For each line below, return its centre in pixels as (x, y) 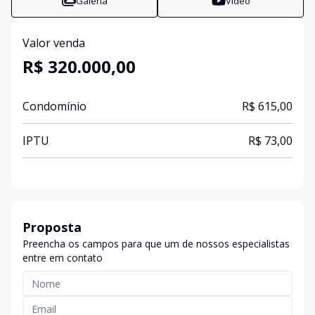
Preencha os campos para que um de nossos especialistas (156, 244)
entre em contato (63, 258)
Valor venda (54, 43)
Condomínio (54, 106)
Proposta (52, 227)
